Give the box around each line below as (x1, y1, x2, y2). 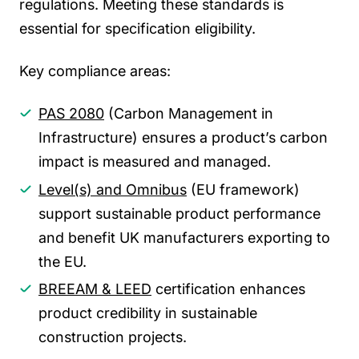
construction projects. (38, 329, 187, 346)
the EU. (38, 252, 87, 270)
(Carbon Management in (104, 105, 273, 123)
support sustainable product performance (38, 204, 321, 222)
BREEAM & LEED (38, 280, 151, 298)
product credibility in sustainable (38, 305, 257, 322)
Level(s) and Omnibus (38, 180, 187, 198)
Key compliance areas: (19, 63, 171, 80)
